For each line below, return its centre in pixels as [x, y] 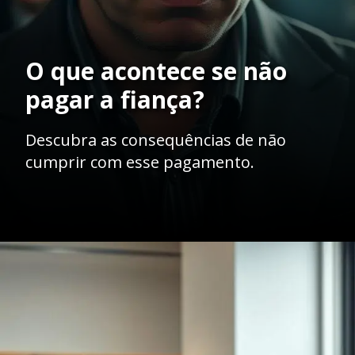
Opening [66, 263]
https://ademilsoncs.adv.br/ [161, 263]
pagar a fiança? [115, 99]
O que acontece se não [156, 71]
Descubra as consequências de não [156, 139]
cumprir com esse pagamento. [140, 162]
